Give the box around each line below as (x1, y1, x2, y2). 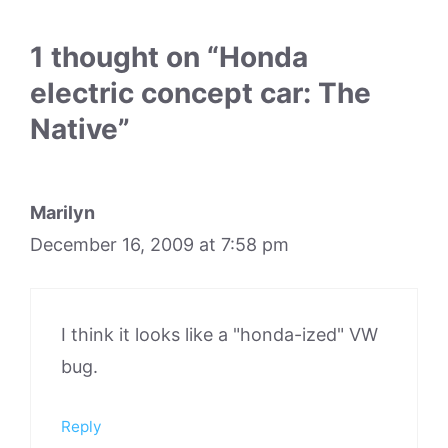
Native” (30, 111, 130, 146)
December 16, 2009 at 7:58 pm (30, 233, 289, 255)
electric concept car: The (30, 75, 371, 110)
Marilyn (30, 201, 95, 223)
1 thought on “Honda (30, 39, 308, 74)
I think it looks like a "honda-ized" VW (61, 323, 378, 345)
